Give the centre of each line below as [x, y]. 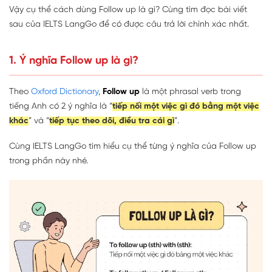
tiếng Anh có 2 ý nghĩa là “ [61, 106]
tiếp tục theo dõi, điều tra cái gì [112, 121]
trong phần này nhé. [49, 161]
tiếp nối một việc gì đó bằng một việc [186, 106]
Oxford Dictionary [65, 92]
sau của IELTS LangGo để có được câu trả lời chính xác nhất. [129, 24]
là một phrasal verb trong [190, 92]
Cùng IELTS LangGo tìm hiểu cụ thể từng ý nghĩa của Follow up [133, 146]
